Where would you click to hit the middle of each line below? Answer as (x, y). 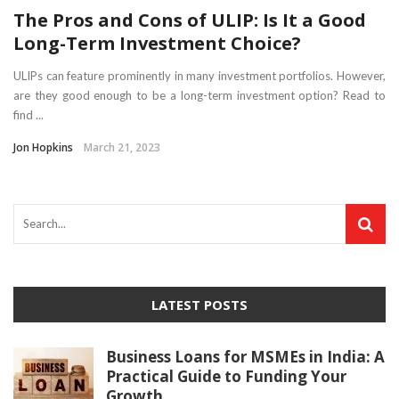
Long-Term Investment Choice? (157, 44)
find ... (28, 115)
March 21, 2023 (122, 148)
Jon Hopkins (43, 148)
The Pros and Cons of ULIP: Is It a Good (190, 20)
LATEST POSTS (199, 305)
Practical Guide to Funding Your (226, 377)
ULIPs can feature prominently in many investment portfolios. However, (199, 76)
